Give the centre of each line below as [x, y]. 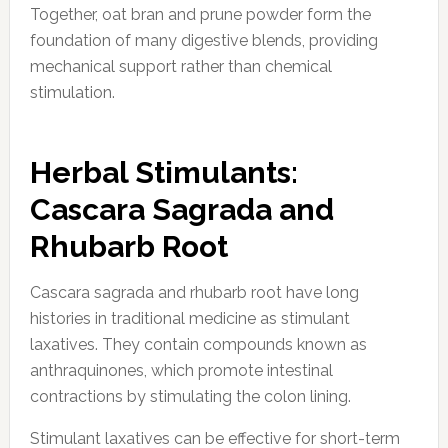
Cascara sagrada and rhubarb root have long [194, 292]
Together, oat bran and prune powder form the [200, 14]
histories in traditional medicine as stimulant [189, 318]
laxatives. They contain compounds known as [198, 344]
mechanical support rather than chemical [180, 66]
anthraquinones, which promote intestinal [181, 370]
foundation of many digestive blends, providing [203, 40]
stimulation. [72, 92]
